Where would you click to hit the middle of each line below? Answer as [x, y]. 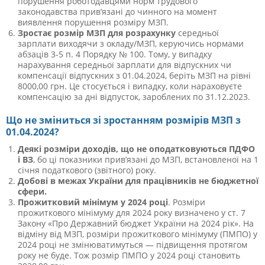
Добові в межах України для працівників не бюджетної [138, 180]
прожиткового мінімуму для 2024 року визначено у [123, 212]
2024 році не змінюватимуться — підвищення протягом [132, 244]
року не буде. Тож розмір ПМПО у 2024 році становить [129, 255]
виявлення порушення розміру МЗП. [93, 22]
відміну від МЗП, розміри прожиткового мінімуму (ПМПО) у [138, 234]
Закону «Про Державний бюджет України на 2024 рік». [130, 223]
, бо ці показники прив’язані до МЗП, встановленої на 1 [146, 159]
